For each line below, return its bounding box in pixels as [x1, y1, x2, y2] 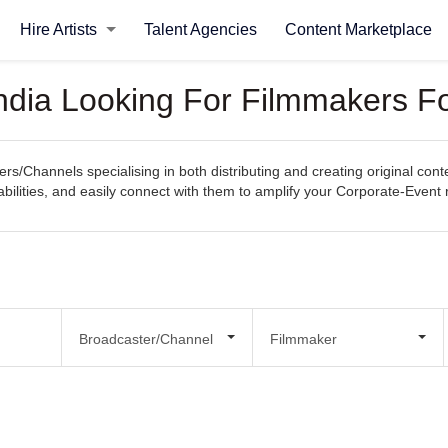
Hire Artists [19, 21, 101, 38]
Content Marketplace [284, 21, 432, 38]
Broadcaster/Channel [78, 330, 213, 347]
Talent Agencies [143, 21, 257, 38]
